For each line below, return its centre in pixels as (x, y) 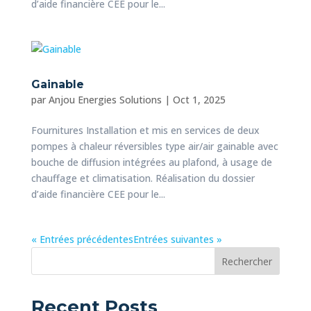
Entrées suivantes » (177, 239)
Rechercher (247, 261)
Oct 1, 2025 (199, 99)
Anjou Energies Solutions (105, 99)
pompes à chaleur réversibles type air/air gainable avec (154, 146)
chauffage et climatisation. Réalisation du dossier (143, 178)
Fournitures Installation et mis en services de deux (145, 130)
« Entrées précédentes (82, 239)
